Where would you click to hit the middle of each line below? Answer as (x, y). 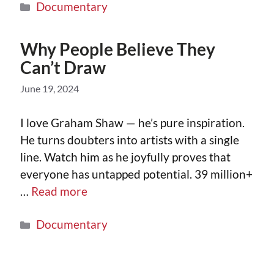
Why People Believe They (118, 49)
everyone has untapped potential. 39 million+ (136, 174)
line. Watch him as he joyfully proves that (125, 157)
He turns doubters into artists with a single (130, 139)
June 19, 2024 (50, 88)
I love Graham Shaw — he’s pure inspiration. (132, 122)
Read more (59, 191)
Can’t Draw (63, 67)
